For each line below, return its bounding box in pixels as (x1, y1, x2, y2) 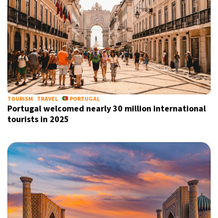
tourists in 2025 (7, 113, 69, 126)
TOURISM (7, 95, 33, 103)
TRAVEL (37, 95, 58, 103)
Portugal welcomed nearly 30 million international (7, 103, 206, 115)
